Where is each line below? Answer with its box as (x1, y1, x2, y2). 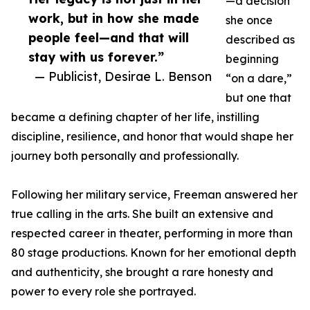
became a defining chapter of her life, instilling (11, 110, 259, 125)
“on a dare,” (226, 71, 292, 86)
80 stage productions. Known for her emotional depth (11, 246, 296, 260)
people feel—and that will (28, 30, 189, 46)
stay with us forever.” (28, 49, 164, 65)
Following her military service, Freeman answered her (11, 188, 298, 202)
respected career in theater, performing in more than (11, 226, 293, 241)
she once (226, 13, 273, 28)
